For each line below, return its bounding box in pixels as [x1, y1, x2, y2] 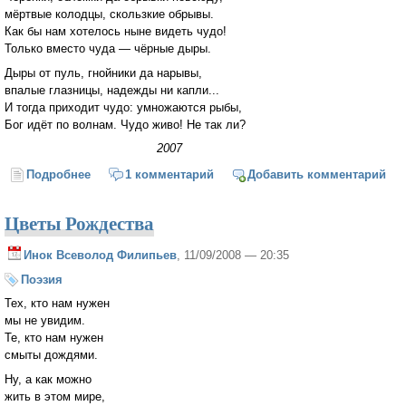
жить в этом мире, [5, 390, 105, 404]
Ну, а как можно [5, 372, 92, 387]
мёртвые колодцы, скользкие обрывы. [5, 6, 214, 21]
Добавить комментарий [247, 168, 387, 182]
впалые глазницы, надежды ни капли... [5, 82, 219, 97]
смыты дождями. [5, 348, 98, 362]
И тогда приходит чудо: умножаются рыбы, [5, 100, 242, 114]
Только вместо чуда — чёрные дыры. [5, 41, 211, 55]
